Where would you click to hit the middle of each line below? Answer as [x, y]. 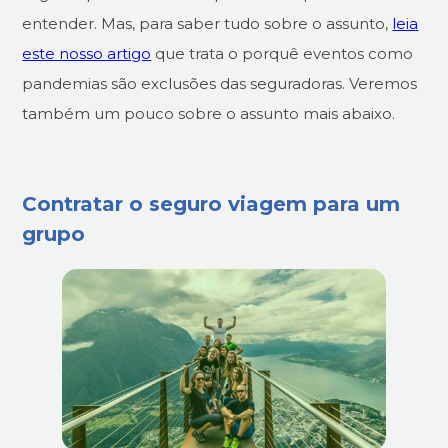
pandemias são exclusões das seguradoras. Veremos [220, 84]
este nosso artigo [87, 54]
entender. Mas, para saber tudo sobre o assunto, [207, 24]
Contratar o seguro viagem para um [211, 204]
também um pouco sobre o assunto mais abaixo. [209, 114]
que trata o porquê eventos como [282, 54]
